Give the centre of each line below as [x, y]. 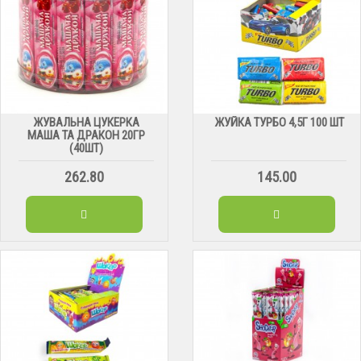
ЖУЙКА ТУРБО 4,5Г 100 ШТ [279, 122]
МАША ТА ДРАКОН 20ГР [87, 135]
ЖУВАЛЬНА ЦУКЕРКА [87, 122]
